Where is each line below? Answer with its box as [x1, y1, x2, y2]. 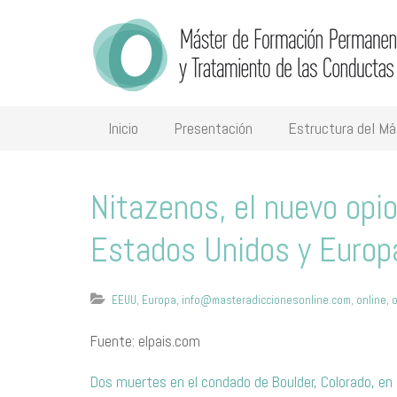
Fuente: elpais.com [90, 331, 200, 351]
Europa [142, 292, 176, 307]
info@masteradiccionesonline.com [182, 292, 351, 307]
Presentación [174, 118, 253, 138]
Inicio [108, 118, 138, 138]
